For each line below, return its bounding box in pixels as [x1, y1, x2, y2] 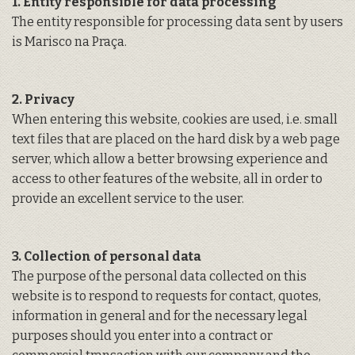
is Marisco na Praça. [12, 34, 127, 50]
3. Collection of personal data [12, 249, 201, 265]
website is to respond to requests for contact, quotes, [12, 288, 321, 304]
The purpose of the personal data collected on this [12, 269, 307, 284]
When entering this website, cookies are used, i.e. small [12, 112, 338, 128]
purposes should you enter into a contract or [12, 328, 273, 344]
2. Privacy [12, 92, 74, 108]
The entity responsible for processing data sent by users [12, 14, 343, 30]
